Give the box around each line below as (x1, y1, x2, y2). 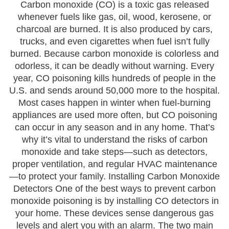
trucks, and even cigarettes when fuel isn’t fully (19, 36, 210, 47)
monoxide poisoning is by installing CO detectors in (10, 196, 219, 206)
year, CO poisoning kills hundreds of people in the (13, 73, 216, 83)
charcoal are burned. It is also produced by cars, (16, 24, 213, 34)
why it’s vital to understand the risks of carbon (21, 134, 208, 145)
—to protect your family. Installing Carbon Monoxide (9, 171, 220, 181)
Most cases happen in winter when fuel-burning (18, 98, 211, 108)
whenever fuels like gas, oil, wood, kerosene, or (18, 12, 211, 22)
